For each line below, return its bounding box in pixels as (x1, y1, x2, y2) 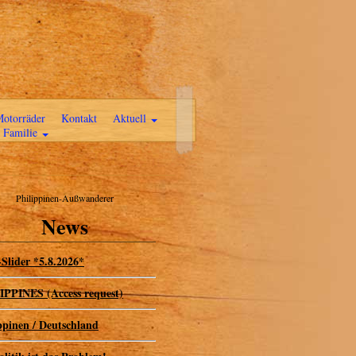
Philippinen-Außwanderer (15, 192, 114, 204)
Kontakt (61, 110, 97, 126)
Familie (3, 125, 41, 140)
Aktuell (113, 110, 149, 126)
